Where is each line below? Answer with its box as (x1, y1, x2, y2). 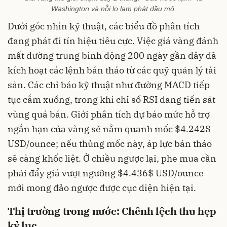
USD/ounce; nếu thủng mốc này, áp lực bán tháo (8, 138, 212, 150)
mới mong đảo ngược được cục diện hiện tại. (8, 182, 196, 194)
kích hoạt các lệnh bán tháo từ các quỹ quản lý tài (8, 64, 216, 77)
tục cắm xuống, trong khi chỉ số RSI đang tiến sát (8, 94, 215, 106)
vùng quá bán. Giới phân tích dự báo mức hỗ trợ (8, 108, 210, 121)
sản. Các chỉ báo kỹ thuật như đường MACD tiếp (8, 79, 210, 91)
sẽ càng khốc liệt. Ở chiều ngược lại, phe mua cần (8, 153, 216, 165)
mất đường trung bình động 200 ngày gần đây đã (8, 50, 216, 62)
